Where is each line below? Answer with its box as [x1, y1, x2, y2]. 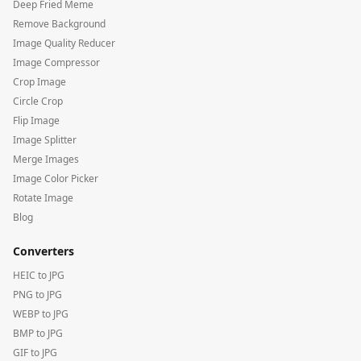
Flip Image [13, 114, 60, 128]
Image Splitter [13, 133, 77, 147]
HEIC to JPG [13, 268, 64, 283]
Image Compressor [13, 56, 100, 70]
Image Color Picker [13, 172, 98, 186]
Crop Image [13, 75, 66, 89]
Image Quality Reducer [13, 36, 115, 51]
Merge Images [13, 152, 79, 167]
